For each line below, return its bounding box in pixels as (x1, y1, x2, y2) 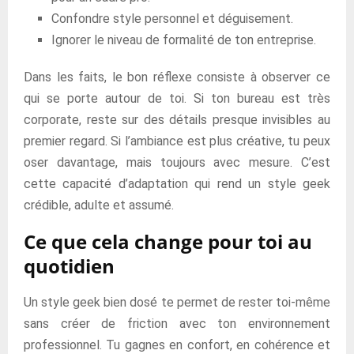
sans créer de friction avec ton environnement (24, 316, 330, 331)
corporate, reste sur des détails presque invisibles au (24, 112, 330, 127)
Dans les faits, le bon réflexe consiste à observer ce (24, 70, 330, 85)
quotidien (24, 253, 115, 279)
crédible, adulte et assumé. (24, 198, 174, 213)
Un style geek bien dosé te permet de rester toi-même (24, 295, 330, 310)
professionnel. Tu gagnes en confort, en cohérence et (24, 337, 330, 352)
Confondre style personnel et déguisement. (51, 11, 293, 26)
